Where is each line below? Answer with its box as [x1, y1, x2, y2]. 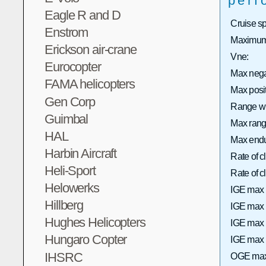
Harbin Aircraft [45, 145, 117, 161]
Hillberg [45, 198, 84, 213]
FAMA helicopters [45, 77, 135, 92]
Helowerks [45, 180, 99, 196]
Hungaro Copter [45, 232, 127, 248]
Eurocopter [45, 59, 101, 75]
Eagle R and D [45, 7, 121, 23]
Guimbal [45, 111, 88, 126]
